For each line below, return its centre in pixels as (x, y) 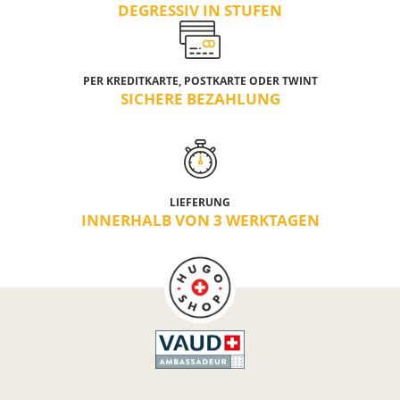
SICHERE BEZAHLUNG (200, 98)
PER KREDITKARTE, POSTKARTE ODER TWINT (200, 80)
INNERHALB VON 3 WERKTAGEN (200, 219)
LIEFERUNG (200, 202)
